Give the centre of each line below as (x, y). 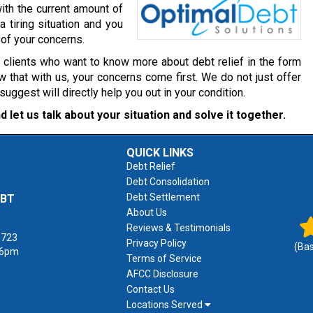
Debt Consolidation (168, 182)
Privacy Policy (156, 243)
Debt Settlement (163, 197)
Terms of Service (164, 259)
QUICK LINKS (160, 153)
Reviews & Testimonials (179, 228)
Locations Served (166, 305)
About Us (147, 212)
